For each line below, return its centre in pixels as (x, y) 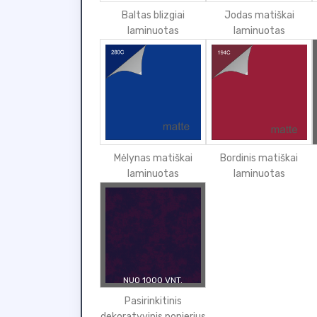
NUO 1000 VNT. (153, 280)
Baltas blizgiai (153, 15)
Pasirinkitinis (153, 301)
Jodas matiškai (259, 15)
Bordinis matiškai (259, 158)
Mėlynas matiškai (153, 158)
